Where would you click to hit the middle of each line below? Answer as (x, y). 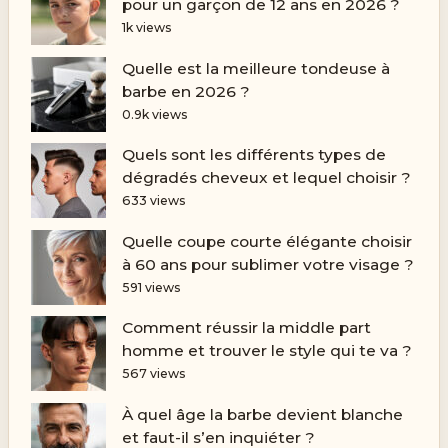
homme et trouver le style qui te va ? (266, 351)
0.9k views (154, 114)
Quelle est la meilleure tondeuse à (255, 68)
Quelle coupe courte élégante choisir (266, 241)
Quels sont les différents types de (253, 155)
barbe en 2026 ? (185, 91)
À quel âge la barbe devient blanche (262, 415)
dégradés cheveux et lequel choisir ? (266, 178)
